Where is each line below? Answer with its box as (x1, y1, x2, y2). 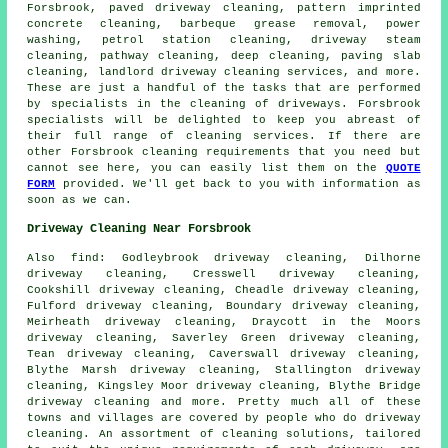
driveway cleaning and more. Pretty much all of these (27, 396, 421, 409)
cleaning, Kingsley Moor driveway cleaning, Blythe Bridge (27, 380, 421, 393)
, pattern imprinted (278, 2, 421, 15)
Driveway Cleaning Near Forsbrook (27, 222, 252, 237)
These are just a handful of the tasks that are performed (27, 82, 421, 95)
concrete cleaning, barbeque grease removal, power (27, 18, 421, 31)
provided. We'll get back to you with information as (55, 178, 421, 191)
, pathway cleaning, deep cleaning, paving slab (83, 50, 421, 63)
